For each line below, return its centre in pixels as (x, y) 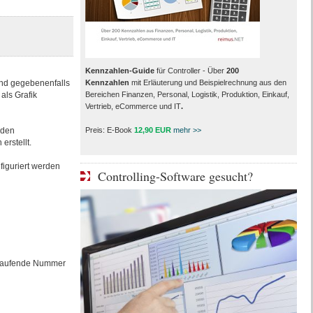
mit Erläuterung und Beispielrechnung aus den (208, 82)
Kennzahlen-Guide (119, 71)
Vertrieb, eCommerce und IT (133, 106)
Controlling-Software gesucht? (175, 176)
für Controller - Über (190, 71)
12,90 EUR (152, 130)
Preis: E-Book (109, 130)
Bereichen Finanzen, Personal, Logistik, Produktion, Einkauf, (187, 94)
